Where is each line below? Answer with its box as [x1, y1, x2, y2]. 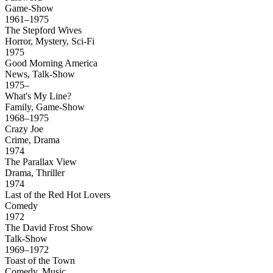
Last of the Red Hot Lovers [5, 190, 113, 200]
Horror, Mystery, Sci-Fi [5, 36, 94, 47]
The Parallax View [5, 157, 79, 168]
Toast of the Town [5, 255, 75, 266]
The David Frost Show [5, 222, 96, 233]
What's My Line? [5, 91, 74, 102]
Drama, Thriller [5, 168, 65, 179]
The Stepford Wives [5, 25, 84, 36]
